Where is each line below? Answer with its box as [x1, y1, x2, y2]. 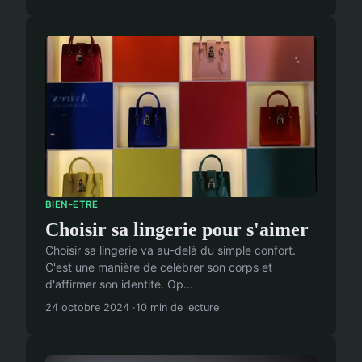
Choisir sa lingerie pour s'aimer [45, 219, 309, 241]
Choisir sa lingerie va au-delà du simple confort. [45, 243, 296, 258]
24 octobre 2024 [45, 301, 129, 314]
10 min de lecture [136, 301, 219, 314]
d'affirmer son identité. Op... [45, 277, 193, 292]
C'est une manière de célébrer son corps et [45, 260, 272, 275]
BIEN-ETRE [45, 198, 99, 210]
